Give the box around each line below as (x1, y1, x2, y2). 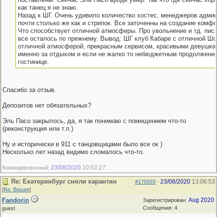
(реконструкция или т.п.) (2, 125, 73, 132)
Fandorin (2, 197, 29, 204)
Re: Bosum (3, 186, 30, 192)
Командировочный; (2, 165, 51, 170)
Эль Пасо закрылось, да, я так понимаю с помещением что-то (2, 117, 186, 124)
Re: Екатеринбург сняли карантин (11, 178, 117, 185)
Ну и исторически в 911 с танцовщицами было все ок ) (2, 140, 162, 148)
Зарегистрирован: (143, 197, 188, 203)
